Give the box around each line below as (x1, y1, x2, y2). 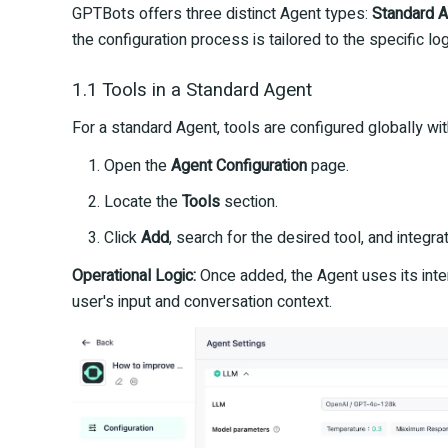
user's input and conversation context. (72, 290, 332, 314)
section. (220, 190, 278, 214)
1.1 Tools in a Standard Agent (72, 76, 312, 104)
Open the (104, 154, 171, 178)
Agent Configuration (171, 154, 307, 178)
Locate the (104, 190, 182, 214)
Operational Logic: (72, 264, 196, 288)
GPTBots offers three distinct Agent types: (72, 2, 372, 26)
